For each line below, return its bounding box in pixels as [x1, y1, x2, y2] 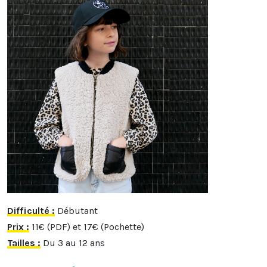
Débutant [55, 204, 98, 216]
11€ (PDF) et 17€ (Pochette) [29, 221, 144, 232]
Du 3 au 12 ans [41, 237, 105, 249]
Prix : [7, 221, 29, 232]
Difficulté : [7, 204, 55, 216]
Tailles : [7, 237, 41, 249]
